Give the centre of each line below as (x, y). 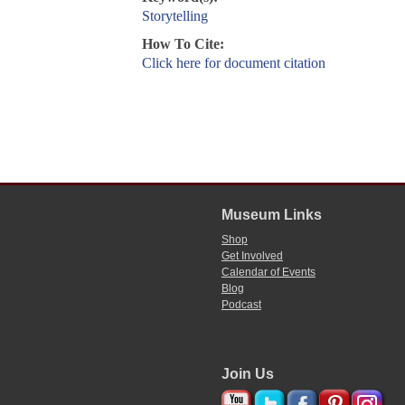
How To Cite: (183, 44)
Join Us (247, 374)
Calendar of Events (268, 273)
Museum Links (271, 215)
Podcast (241, 305)
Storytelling (174, 16)
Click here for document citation (233, 63)
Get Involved (252, 256)
